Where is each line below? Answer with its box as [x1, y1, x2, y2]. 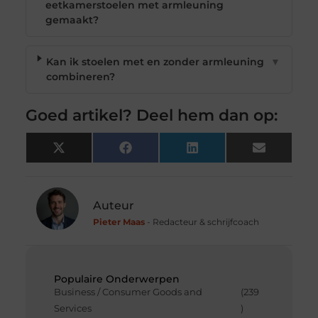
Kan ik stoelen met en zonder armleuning [46, 55, 265, 69]
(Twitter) [64, 155, 109, 169]
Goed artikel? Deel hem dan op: [25, 106, 278, 126]
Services [53, 302, 92, 314]
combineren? [46, 70, 116, 84]
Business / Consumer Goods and [53, 286, 202, 298]
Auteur [92, 199, 134, 213]
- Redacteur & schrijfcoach [144, 216, 259, 228]
